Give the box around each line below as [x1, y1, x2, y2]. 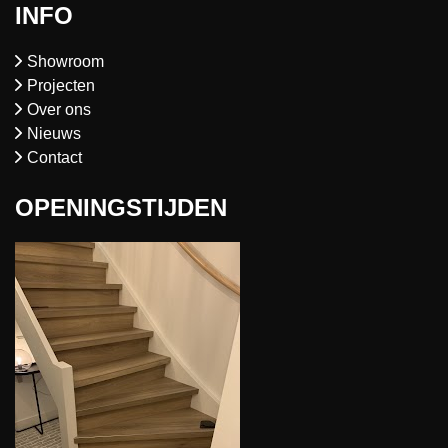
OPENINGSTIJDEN [15, 194, 227, 222]
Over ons [26, 101, 91, 119]
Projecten [26, 77, 95, 95]
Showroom [26, 53, 104, 71]
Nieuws [26, 125, 81, 143]
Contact [26, 149, 82, 167]
